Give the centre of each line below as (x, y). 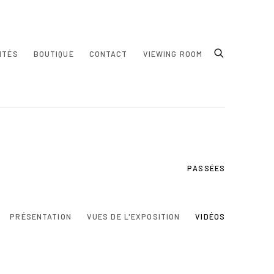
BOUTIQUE (54, 54)
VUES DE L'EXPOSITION (133, 217)
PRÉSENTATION (41, 217)
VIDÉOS (210, 217)
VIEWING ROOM (172, 54)
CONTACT (108, 54)
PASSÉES (206, 168)
